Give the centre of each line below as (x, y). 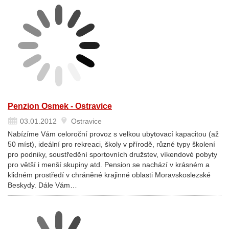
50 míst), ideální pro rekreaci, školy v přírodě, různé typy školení (111, 144)
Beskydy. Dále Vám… (42, 185)
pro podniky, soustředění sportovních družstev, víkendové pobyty (112, 154)
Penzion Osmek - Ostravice (60, 106)
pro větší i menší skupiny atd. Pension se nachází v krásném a (109, 165)
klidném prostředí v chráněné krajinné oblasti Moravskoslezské (109, 175)
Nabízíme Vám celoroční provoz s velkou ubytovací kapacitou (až (113, 134)
